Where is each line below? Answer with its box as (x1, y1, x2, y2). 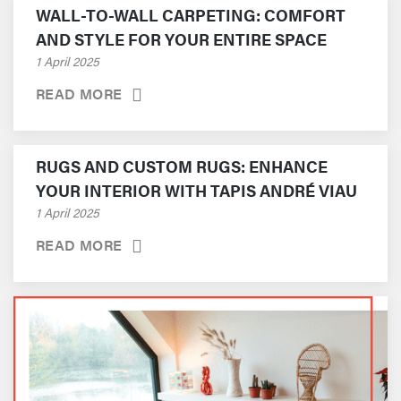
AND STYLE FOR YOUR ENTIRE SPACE (36, 28, 327, 50)
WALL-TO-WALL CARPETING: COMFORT (36, 4, 346, 26)
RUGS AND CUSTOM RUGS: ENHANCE (36, 155, 328, 177)
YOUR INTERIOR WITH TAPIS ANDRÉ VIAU (36, 179, 357, 201)
